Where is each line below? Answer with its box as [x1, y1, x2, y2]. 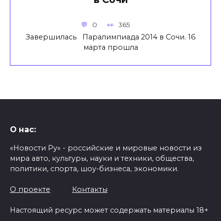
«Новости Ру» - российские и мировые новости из [10, 144, 202, 153]
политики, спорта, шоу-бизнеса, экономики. [10, 164, 179, 174]
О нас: [10, 125, 36, 135]
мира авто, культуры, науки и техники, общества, [10, 154, 194, 163]
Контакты [72, 185, 108, 194]
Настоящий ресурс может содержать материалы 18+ [10, 206, 209, 215]
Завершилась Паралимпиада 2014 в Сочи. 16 [26, 32, 195, 41]
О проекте [10, 185, 50, 194]
